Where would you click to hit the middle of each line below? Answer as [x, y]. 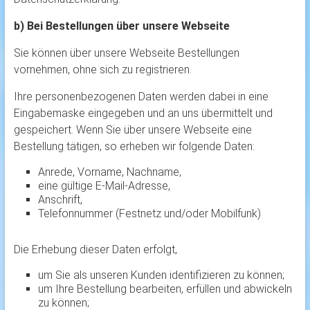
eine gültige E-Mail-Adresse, [104, 186]
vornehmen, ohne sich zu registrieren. [102, 70]
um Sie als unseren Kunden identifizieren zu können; [161, 275]
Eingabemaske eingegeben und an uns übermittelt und [143, 113]
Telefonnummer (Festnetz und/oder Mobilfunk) [149, 214]
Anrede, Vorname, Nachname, [109, 172]
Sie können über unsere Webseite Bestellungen [126, 53]
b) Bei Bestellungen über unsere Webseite [121, 26]
